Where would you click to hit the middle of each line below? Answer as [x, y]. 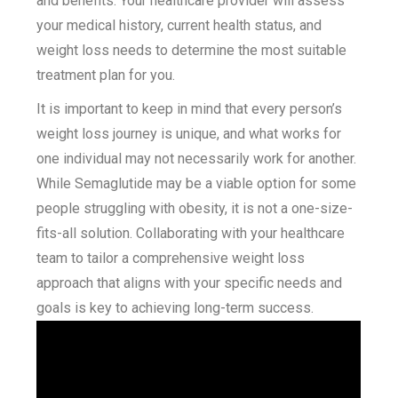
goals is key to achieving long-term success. [175, 308]
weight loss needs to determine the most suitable [192, 50]
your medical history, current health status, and [179, 25]
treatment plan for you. [106, 75]
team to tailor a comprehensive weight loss [171, 258]
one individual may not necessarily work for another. [197, 159]
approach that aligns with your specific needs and [190, 283]
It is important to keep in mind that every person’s [190, 109]
